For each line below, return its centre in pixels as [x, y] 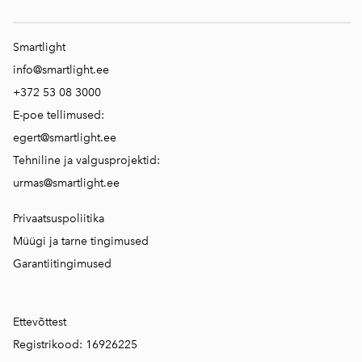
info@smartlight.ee [61, 70]
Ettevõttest [40, 322]
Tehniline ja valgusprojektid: [86, 160]
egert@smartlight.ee [65, 138]
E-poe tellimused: [59, 115]
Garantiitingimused [62, 264]
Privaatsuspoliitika [59, 219]
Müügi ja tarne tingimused [81, 241]
